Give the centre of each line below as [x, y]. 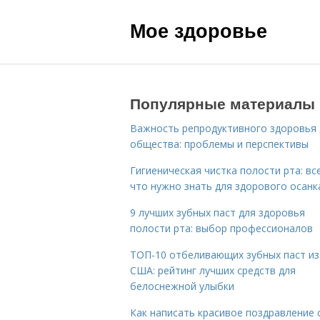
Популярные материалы [222, 103]
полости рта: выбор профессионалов [221, 228]
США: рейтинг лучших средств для [213, 270]
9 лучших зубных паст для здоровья [217, 212]
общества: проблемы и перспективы [219, 144]
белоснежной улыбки [182, 286]
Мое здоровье [199, 30]
